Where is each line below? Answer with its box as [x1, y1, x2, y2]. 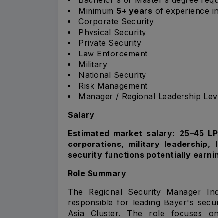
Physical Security [78, 27, 146, 37]
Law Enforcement [78, 48, 148, 58]
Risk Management [78, 80, 148, 91]
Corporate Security [78, 16, 154, 26]
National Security [78, 70, 146, 80]
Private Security [78, 37, 141, 48]
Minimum [78, 5, 116, 16]
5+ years [116, 5, 152, 16]
